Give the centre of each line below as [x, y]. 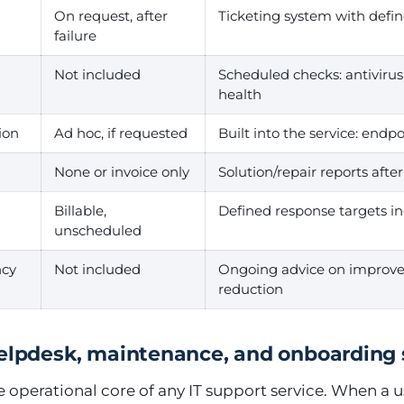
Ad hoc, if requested [121, 133]
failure [75, 36]
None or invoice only [122, 172]
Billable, [80, 211]
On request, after [111, 16]
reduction [251, 289]
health [240, 94]
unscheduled [98, 230]
